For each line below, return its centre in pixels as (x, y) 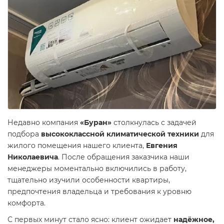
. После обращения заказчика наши (124, 157)
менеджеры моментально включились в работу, (97, 168)
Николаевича (33, 157)
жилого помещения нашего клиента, (77, 145)
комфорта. (26, 203)
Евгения (162, 145)
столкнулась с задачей (154, 122)
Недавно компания (44, 122)
